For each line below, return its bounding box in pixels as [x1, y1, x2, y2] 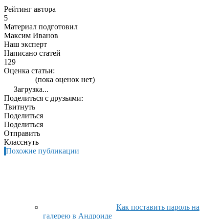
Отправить [4, 129, 40, 137]
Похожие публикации [6, 146, 79, 155]
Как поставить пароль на [116, 202, 199, 211]
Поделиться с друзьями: [4, 93, 83, 102]
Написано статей [4, 48, 61, 57]
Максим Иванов [4, 31, 58, 40]
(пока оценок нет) [33, 75, 95, 84]
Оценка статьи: [4, 66, 55, 75]
